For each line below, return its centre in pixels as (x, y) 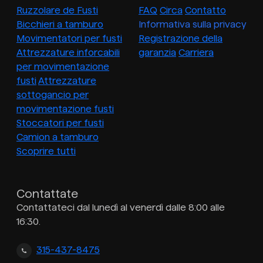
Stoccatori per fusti (60, 123)
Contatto (205, 11)
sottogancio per (53, 95)
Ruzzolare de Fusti (57, 11)
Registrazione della (181, 39)
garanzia (157, 53)
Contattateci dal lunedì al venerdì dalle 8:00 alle (121, 208)
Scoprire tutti (46, 151)
